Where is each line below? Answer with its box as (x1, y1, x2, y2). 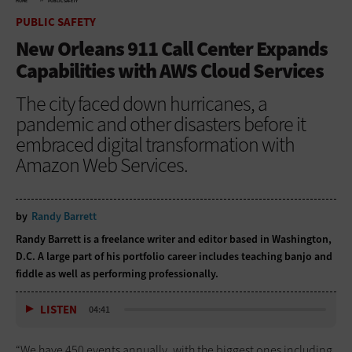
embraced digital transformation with (16, 130, 295, 158)
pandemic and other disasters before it (16, 110, 306, 137)
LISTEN (40, 302, 77, 318)
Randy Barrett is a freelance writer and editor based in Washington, (16, 231, 332, 247)
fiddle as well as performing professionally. (16, 266, 218, 281)
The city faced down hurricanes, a (16, 90, 267, 117)
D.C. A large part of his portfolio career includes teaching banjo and (16, 248, 332, 264)
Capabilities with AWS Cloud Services (16, 57, 324, 84)
